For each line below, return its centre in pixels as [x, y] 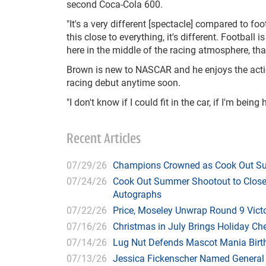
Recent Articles [104, 140]
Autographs [137, 194]
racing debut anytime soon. [123, 82]
